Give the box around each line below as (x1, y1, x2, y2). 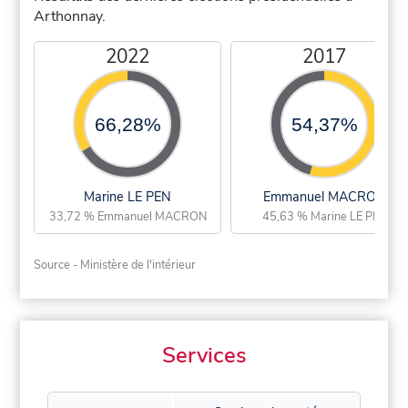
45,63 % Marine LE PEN (261, 209, 387, 226)
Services (161, 341, 247, 371)
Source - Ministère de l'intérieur (34, 257, 197, 274)
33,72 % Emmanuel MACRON (48, 209, 207, 226)
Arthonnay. (34, 6, 107, 27)
